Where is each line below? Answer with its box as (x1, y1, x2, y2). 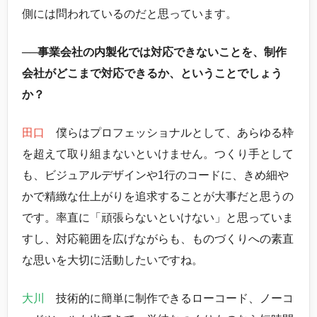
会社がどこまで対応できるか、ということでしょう (22, 67, 282, 79)
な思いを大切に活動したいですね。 (22, 253, 203, 266)
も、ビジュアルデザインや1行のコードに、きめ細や (22, 168, 289, 181)
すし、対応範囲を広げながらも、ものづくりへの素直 (22, 232, 294, 245)
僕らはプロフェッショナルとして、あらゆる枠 (45, 126, 294, 139)
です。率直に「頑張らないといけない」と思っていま (22, 211, 294, 224)
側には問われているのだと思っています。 (22, 7, 237, 20)
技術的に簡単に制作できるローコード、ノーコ (45, 292, 294, 304)
